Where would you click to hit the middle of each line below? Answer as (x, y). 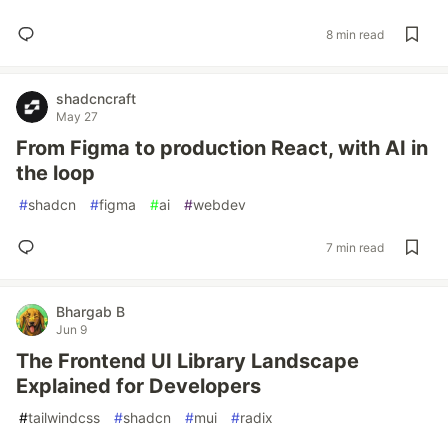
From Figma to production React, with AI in (222, 148)
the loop (55, 173)
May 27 (77, 116)
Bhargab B (90, 311)
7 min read (355, 247)
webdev (219, 204)
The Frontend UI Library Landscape (187, 361)
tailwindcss (64, 417)
